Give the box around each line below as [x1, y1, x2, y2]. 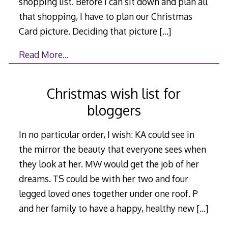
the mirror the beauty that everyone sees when [18, 144, 206, 155]
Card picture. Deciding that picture [18, 25, 159, 37]
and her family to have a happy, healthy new [18, 203, 196, 214]
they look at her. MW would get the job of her [18, 158, 199, 170]
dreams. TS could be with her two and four [18, 173, 188, 185]
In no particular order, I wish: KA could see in [18, 129, 194, 140]
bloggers [87, 101, 141, 119]
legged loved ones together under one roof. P [18, 188, 198, 199]
